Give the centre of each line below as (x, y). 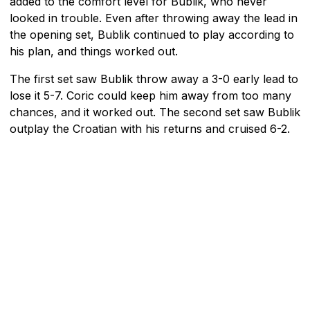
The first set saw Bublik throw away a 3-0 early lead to (154, 79)
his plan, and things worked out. (94, 51)
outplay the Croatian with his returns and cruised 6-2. (150, 128)
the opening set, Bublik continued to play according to (152, 34)
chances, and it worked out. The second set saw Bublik (155, 112)
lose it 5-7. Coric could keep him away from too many (151, 95)
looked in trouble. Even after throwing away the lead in (154, 18)
